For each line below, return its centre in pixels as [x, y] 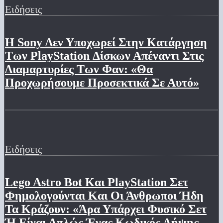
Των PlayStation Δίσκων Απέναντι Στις [104, 56]
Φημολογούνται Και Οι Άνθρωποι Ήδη [104, 196]
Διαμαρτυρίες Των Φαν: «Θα [79, 69]
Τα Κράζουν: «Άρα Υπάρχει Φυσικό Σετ [106, 209]
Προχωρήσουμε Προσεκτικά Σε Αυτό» [102, 83]
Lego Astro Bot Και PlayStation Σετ [97, 182]
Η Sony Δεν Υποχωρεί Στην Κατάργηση [106, 43]
